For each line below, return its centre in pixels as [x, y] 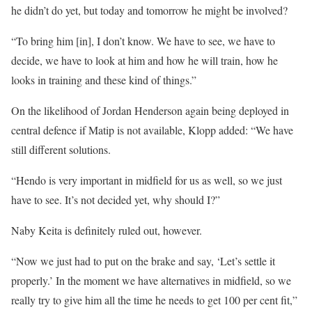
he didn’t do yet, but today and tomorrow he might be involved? [149, 10]
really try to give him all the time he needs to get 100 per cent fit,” [154, 299]
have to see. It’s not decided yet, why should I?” [116, 199]
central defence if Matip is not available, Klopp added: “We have [152, 130]
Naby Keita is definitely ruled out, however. [107, 230]
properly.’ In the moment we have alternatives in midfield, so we [151, 280]
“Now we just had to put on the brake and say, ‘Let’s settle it [143, 260]
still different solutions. [61, 149]
